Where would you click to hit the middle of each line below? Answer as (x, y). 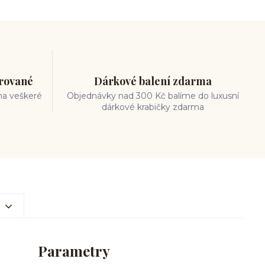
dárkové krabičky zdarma (153, 107)
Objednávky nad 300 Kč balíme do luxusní (153, 96)
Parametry (74, 251)
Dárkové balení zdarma (153, 81)
